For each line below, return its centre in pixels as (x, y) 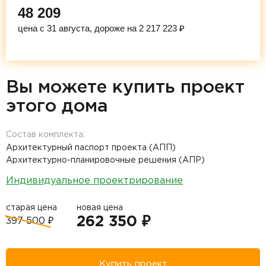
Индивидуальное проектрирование (94, 180)
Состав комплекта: (45, 134)
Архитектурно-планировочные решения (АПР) (105, 160)
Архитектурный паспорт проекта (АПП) (91, 148)
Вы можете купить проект (125, 87)
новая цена (100, 208)
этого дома (57, 106)
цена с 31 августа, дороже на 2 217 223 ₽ (101, 28)
